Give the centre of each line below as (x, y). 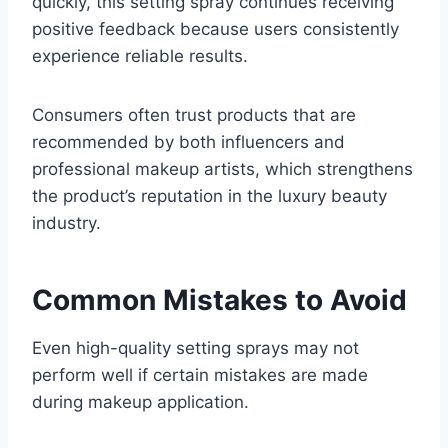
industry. (66, 223)
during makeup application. (140, 402)
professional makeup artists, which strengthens (222, 169)
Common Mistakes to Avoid (219, 300)
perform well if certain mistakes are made (200, 375)
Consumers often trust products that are (194, 115)
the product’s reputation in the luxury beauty (209, 196)
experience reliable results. (140, 56)
